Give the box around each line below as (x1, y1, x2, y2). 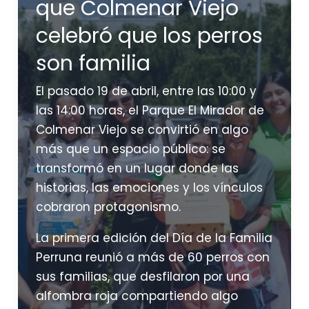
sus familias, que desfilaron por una (35, 268, 250, 285)
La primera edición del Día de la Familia (35, 229, 272, 246)
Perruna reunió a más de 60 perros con (35, 248, 270, 266)
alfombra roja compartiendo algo (35, 287, 238, 304)
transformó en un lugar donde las (35, 159, 239, 177)
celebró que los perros (35, 21, 263, 50)
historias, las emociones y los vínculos (35, 179, 263, 196)
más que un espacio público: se (35, 140, 226, 157)
